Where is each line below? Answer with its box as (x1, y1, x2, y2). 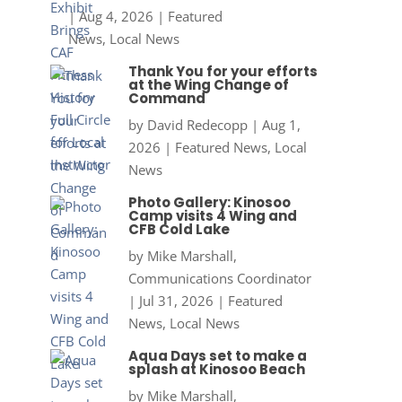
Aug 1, (261, 116, 301, 135)
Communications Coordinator (127, 269, 311, 288)
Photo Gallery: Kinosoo (127, 193, 291, 213)
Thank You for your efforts (127, 62, 318, 82)
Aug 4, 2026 (78, 7, 153, 26)
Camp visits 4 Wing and (127, 206, 297, 226)
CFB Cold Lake (127, 220, 230, 240)
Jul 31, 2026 (138, 292, 214, 310)
